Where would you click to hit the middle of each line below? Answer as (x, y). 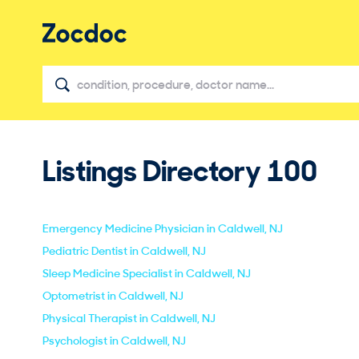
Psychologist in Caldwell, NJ (114, 341)
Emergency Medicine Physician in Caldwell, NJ (163, 228)
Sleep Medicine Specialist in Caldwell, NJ (147, 273)
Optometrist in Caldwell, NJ (113, 296)
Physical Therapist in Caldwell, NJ (129, 318)
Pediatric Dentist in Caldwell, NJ (124, 251)
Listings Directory (155, 170)
